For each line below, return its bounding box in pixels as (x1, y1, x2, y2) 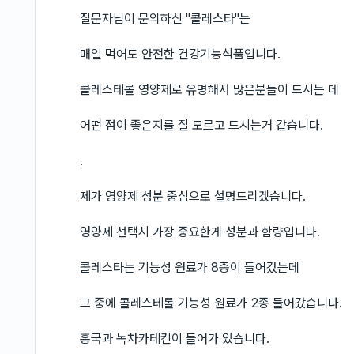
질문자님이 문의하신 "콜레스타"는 (80, 11, 250, 26)
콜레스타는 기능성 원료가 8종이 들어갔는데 (80, 260, 299, 275)
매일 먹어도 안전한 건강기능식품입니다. (80, 47, 281, 62)
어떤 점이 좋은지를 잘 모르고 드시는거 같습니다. (80, 118, 323, 133)
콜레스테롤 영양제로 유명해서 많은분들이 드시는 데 (80, 82, 339, 97)
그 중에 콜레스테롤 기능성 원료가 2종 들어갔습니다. (80, 296, 342, 311)
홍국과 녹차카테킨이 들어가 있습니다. (80, 331, 269, 346)
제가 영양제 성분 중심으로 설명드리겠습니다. (80, 189, 306, 204)
